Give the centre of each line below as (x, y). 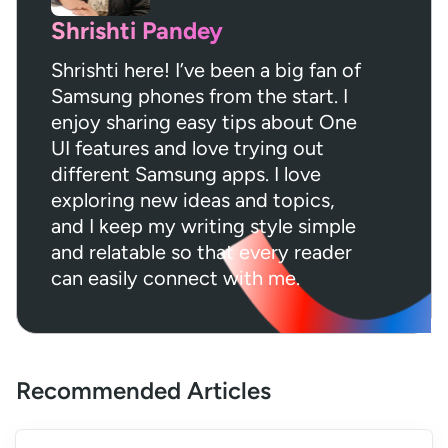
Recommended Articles (143, 391)
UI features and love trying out (187, 148)
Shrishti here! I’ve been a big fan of (206, 70)
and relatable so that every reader (201, 252)
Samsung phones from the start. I (199, 96)
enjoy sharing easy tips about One (204, 122)
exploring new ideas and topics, (193, 200)
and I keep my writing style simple (203, 226)
